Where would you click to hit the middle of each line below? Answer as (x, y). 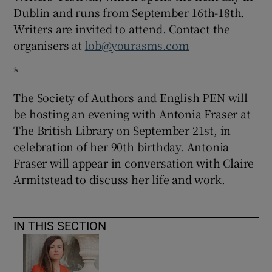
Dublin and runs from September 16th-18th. (129, 12)
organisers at (49, 45)
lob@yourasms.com (137, 45)
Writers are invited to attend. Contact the (122, 28)
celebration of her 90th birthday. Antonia (121, 146)
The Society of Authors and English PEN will (131, 97)
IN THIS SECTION (60, 226)
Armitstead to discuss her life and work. (119, 179)
